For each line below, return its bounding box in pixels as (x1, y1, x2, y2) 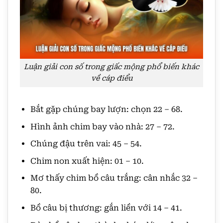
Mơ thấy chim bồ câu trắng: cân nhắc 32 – (30, 173, 198, 183)
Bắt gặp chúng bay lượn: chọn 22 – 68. (30, 105, 183, 114)
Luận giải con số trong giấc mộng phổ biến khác (24, 63, 199, 72)
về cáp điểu (91, 74, 132, 83)
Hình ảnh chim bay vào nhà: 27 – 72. (30, 121, 175, 131)
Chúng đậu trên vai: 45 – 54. (30, 139, 142, 149)
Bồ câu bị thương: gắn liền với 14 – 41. (30, 203, 182, 213)
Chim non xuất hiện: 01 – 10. (30, 156, 144, 166)
